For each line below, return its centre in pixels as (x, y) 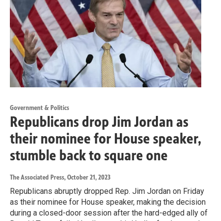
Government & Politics (39, 108)
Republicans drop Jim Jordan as (99, 122)
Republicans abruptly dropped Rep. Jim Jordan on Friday (107, 191)
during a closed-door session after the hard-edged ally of (109, 213)
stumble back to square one (89, 155)
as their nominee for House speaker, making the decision (108, 202)
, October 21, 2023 (87, 177)
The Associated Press (37, 177)
